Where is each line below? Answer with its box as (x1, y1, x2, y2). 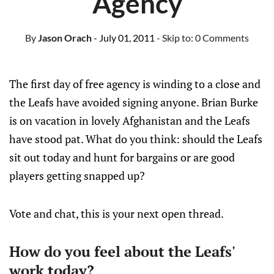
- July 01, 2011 (94, 32, 155, 43)
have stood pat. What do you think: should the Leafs (9, 131, 262, 146)
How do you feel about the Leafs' (9, 242, 235, 261)
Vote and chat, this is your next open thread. (9, 206, 224, 221)
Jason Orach (36, 32, 92, 43)
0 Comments (195, 32, 249, 43)
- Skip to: (157, 32, 195, 43)
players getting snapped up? (9, 168, 145, 183)
